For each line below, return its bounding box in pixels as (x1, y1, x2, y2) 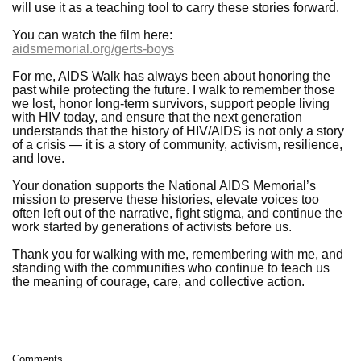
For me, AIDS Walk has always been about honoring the (12, 68, 330, 83)
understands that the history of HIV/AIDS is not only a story (12, 123, 344, 138)
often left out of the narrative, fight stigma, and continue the (12, 205, 342, 220)
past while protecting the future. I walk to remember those (12, 82, 335, 97)
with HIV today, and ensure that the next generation (12, 110, 302, 124)
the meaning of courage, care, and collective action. (12, 274, 305, 288)
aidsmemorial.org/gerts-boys (12, 41, 174, 56)
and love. (12, 151, 64, 165)
